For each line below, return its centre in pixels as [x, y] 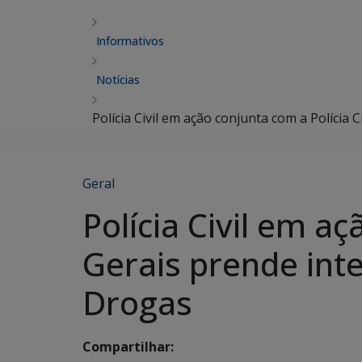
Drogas [137, 303]
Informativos [130, 41]
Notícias [118, 80]
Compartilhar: [128, 347]
